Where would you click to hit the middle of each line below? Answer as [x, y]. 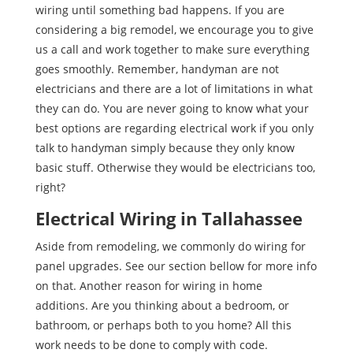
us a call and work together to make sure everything [172, 49]
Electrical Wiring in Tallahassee [169, 218]
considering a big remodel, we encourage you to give [174, 29]
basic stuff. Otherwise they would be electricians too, [175, 167]
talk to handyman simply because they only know [165, 147]
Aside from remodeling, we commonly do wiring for [170, 246]
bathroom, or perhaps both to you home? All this [163, 325]
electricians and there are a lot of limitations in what [174, 88]
